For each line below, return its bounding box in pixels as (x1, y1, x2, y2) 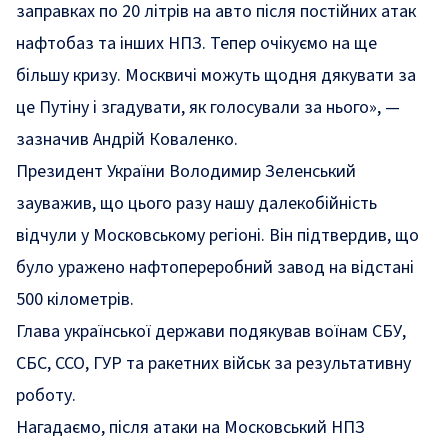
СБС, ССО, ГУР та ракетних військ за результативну (16, 351, 411, 376)
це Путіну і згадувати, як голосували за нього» (16, 95, 377, 120)
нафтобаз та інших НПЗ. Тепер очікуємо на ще (16, 31, 377, 56)
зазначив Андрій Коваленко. (16, 127, 238, 152)
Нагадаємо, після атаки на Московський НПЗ (16, 415, 365, 440)
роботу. (16, 383, 76, 408)
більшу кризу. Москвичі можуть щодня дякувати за (16, 63, 416, 88)
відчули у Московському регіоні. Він (16, 223, 297, 248)
